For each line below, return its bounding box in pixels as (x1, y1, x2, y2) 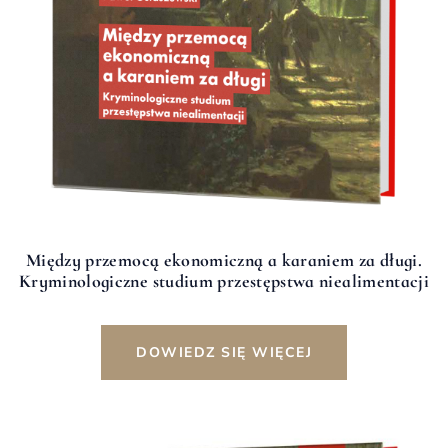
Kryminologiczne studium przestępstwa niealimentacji (18, 269, 430, 292)
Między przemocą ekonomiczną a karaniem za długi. (25, 248, 423, 271)
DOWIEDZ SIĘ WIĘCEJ (136, 342, 312, 362)
